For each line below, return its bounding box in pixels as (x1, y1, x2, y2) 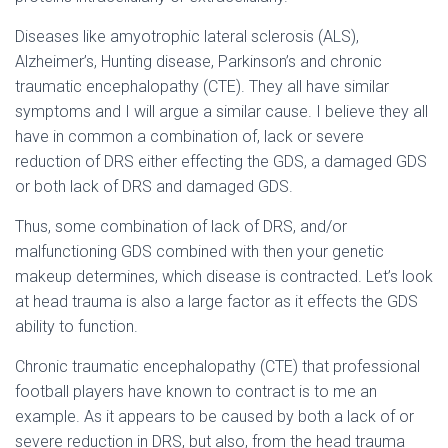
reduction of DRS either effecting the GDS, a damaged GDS (15, 152, 427, 171)
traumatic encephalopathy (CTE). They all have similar (15, 77, 389, 96)
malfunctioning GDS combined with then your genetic (15, 242, 384, 261)
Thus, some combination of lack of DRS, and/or (15, 217, 347, 236)
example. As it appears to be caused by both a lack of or (15, 407, 414, 426)
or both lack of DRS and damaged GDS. (15, 177, 293, 196)
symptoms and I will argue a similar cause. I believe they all (15, 102, 428, 121)
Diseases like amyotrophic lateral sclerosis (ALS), (15, 27, 359, 46)
